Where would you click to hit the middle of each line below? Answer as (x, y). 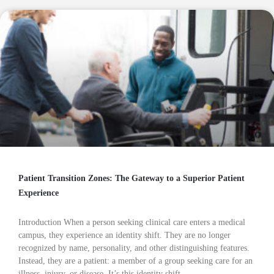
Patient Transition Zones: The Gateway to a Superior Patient (131, 178)
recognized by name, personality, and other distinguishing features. (134, 248)
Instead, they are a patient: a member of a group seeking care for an (135, 261)
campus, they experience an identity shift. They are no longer (124, 235)
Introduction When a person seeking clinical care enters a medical (132, 222)
